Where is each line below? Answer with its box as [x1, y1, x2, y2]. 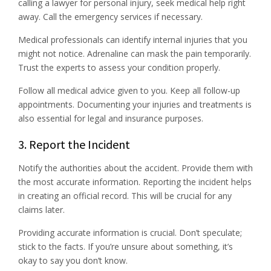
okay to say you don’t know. [18, 254, 128, 266]
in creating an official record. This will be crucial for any [18, 189, 232, 201]
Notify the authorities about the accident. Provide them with [18, 162, 253, 174]
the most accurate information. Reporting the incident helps [18, 175, 252, 188]
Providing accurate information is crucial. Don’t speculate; [18, 226, 242, 238]
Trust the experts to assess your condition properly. [18, 61, 220, 73]
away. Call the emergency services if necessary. [18, 10, 203, 22]
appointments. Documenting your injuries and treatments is [18, 98, 252, 110]
